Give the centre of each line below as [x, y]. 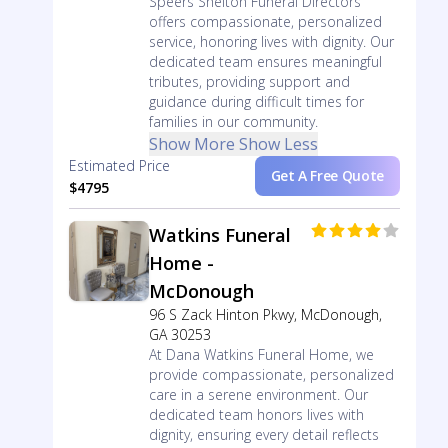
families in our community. [233, 121]
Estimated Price [119, 165]
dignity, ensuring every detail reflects [263, 434]
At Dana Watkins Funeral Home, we [261, 354]
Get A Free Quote [327, 175]
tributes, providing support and [249, 81]
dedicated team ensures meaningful [265, 61]
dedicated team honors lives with [256, 414]
